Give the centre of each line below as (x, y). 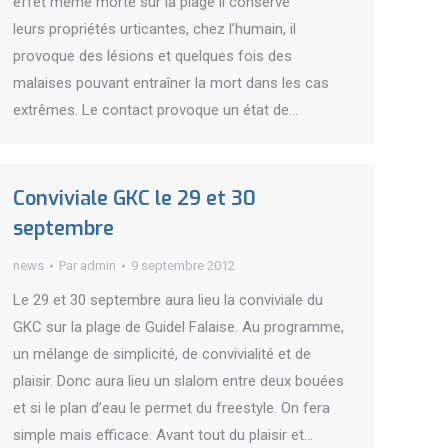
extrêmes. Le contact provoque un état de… (155, 110)
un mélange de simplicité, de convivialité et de (162, 354)
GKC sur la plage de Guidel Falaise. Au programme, (178, 327)
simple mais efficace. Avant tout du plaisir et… (163, 435)
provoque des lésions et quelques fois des (152, 56)
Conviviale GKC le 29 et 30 (134, 198)
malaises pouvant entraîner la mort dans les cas (171, 83)
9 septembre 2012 (183, 265)
